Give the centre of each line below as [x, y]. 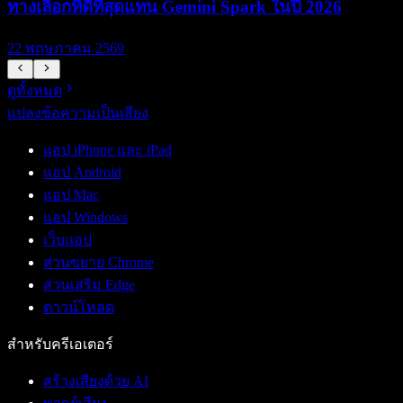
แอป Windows [85, 218]
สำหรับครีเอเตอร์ [60, 345]
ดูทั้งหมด [35, 91]
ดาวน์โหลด [79, 308]
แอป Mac [71, 195]
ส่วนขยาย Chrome [99, 263]
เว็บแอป [67, 240]
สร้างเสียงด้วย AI [96, 381]
